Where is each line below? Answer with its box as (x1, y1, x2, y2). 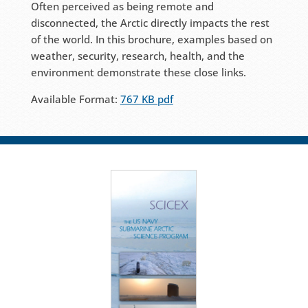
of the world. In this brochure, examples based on (30, 32, 272, 46)
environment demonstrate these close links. (30, 65, 246, 79)
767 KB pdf (120, 91, 173, 106)
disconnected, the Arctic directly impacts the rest (30, 15, 269, 30)
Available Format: (30, 91, 118, 106)
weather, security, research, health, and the (30, 48, 245, 63)
